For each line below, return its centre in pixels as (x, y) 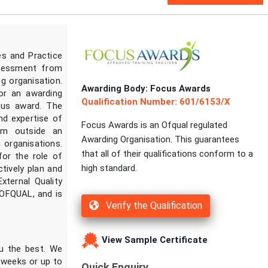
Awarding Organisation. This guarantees (160, 140)
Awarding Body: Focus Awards (146, 89)
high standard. (109, 168)
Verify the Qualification (153, 206)
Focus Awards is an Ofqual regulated (154, 125)
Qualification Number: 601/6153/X (156, 102)
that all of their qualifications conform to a (167, 154)
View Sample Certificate (153, 240)
